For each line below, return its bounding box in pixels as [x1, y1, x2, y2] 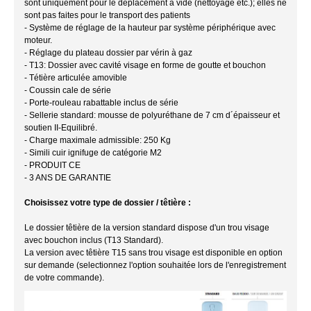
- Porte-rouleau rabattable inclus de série [24, 97, 180, 108]
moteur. [24, 35, 54, 45]
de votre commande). [24, 272, 104, 283]
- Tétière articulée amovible [24, 72, 129, 83]
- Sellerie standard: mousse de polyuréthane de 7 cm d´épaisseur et [24, 110, 280, 120]
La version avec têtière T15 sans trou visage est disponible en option [24, 247, 283, 258]
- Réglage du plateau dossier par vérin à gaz [24, 47, 194, 58]
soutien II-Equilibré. [24, 122, 99, 133]
